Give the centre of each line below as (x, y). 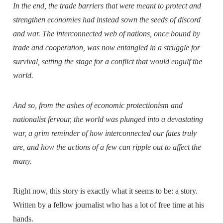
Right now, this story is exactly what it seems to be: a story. (106, 191)
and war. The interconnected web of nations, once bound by (107, 33)
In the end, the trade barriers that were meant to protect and (107, 5)
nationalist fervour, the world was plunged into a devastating (108, 119)
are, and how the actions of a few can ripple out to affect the (107, 147)
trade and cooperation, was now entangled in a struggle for (107, 47)
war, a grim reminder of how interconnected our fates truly (105, 133)
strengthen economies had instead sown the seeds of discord (107, 19)
